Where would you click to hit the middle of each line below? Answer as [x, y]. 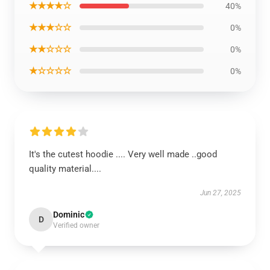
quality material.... [65, 169]
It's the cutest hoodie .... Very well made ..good [123, 154]
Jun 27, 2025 [221, 193]
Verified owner [76, 225]
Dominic [69, 215]
